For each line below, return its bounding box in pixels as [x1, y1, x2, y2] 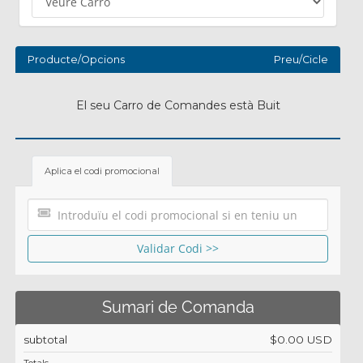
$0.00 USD [270, 333, 333, 346]
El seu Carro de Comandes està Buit [75, 98, 280, 113]
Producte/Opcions [28, 53, 125, 66]
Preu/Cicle [274, 53, 329, 66]
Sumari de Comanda [101, 298, 254, 317]
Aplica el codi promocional [45, 165, 160, 177]
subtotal [23, 333, 67, 346]
